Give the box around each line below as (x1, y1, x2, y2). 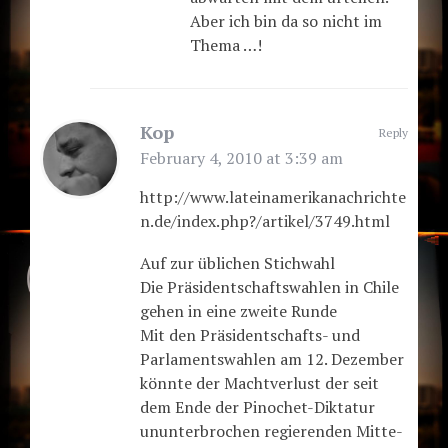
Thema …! (190, 33, 262, 56)
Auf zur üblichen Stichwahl (140, 251, 335, 274)
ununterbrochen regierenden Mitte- (140, 419, 403, 442)
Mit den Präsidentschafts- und (140, 323, 360, 346)
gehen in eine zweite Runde (140, 299, 337, 322)
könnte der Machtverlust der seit (140, 371, 379, 394)
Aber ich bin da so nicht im (190, 9, 382, 32)
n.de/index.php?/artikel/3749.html (140, 209, 390, 232)
